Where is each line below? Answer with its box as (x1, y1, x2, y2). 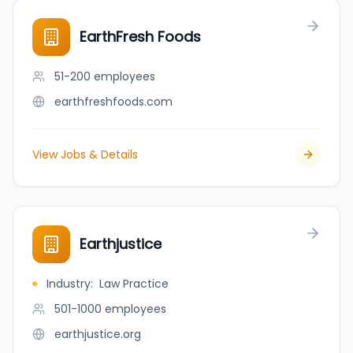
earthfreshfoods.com (54, 94, 173, 110)
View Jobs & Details (32, 147, 138, 162)
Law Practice (99, 276, 169, 292)
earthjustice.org (54, 326, 141, 342)
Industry (46, 276, 91, 292)
